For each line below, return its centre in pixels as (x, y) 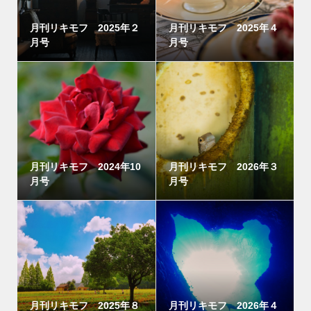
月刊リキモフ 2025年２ (84, 28)
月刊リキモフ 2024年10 (85, 167)
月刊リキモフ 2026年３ (224, 167)
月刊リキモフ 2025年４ (224, 28)
